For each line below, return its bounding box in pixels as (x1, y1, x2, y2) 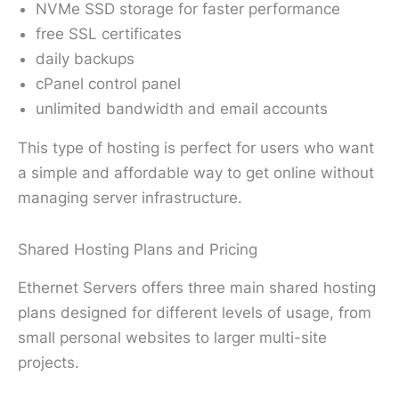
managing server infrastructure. (18, 188, 242, 207)
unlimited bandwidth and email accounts (36, 99, 328, 118)
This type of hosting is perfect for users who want (18, 138, 374, 157)
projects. (18, 353, 79, 371)
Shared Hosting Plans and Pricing (18, 240, 257, 258)
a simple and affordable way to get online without (18, 163, 374, 182)
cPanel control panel (36, 74, 181, 93)
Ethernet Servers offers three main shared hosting (18, 278, 376, 297)
